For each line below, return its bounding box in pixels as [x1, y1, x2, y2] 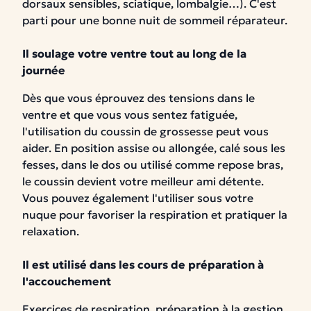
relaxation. [22, 224, 82, 238]
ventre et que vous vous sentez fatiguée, [22, 108, 237, 121]
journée [22, 63, 65, 77]
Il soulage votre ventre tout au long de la [22, 47, 246, 60]
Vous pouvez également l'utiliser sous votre [22, 191, 253, 205]
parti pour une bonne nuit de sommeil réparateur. [22, 13, 287, 27]
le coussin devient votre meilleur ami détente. [22, 174, 264, 188]
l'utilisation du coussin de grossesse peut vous [22, 124, 269, 138]
